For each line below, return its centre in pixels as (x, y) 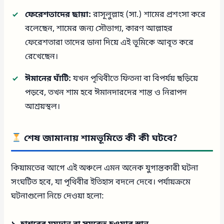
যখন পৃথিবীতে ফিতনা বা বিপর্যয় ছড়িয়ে (135, 79)
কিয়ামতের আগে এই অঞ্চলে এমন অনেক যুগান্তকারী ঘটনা (105, 169)
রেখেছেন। (42, 57)
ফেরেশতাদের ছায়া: (58, 15)
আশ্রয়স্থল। (43, 107)
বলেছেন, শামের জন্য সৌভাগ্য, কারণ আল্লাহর (99, 29)
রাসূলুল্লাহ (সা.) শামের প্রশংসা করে (148, 15)
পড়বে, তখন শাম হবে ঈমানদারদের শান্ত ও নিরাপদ (106, 93)
